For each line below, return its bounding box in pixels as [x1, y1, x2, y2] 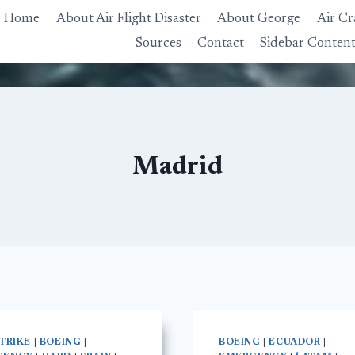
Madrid [132, 155, 223, 180]
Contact [197, 36, 244, 51]
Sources [135, 36, 181, 51]
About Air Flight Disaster [55, 13, 201, 27]
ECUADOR [269, 338, 321, 347]
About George [217, 13, 301, 27]
